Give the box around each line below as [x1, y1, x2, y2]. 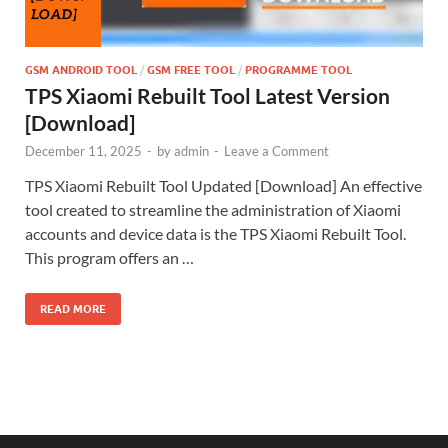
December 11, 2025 [25, 143, 142, 160]
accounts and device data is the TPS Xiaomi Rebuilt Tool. [25, 224, 406, 244]
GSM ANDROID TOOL [25, 63, 137, 78]
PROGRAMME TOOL [245, 63, 352, 78]
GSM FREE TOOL [147, 63, 235, 78]
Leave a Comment [224, 143, 329, 160]
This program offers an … [25, 248, 194, 268]
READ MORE [40, 302, 106, 317]
